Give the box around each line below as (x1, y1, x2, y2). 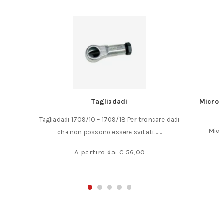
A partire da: (74, 147, 119, 156)
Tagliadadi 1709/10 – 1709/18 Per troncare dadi (39, 115, 180, 123)
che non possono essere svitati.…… (57, 128, 162, 136)
